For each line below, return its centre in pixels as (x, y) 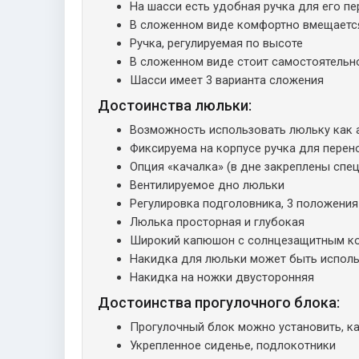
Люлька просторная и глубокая (217, 222)
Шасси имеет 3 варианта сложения (227, 80)
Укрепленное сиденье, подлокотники (233, 345)
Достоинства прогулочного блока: (219, 302)
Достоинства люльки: (175, 105)
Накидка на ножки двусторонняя (222, 277)
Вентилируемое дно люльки (207, 185)
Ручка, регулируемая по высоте (216, 43)
